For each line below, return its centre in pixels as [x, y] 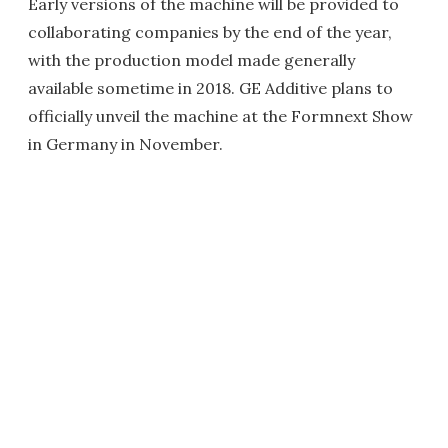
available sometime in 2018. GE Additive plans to [210, 88]
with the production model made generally [191, 60]
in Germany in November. [125, 144]
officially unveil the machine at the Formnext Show [220, 116]
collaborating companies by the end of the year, [210, 32]
